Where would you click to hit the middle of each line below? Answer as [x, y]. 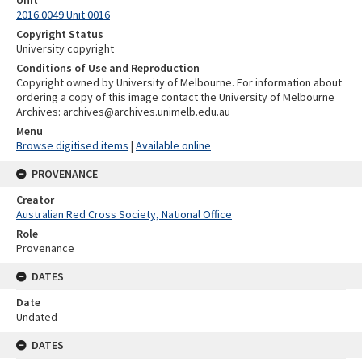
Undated [37, 316]
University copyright [65, 48]
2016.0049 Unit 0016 [63, 14]
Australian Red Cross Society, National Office [124, 214]
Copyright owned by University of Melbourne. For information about [179, 82]
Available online [173, 145]
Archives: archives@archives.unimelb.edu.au [123, 111]
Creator [35, 199]
